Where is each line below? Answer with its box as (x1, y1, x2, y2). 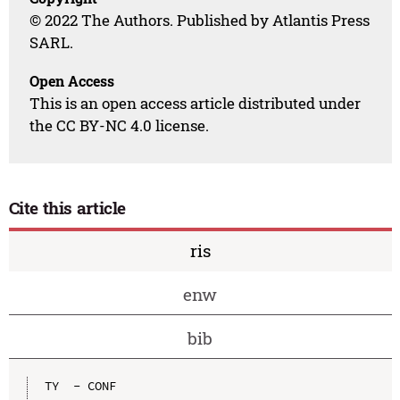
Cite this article (8, 196, 127, 220)
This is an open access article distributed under (29, 93, 362, 114)
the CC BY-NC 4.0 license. (29, 115, 210, 137)
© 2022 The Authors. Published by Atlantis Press (29, 10, 371, 31)
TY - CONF (44, 377, 116, 394)
